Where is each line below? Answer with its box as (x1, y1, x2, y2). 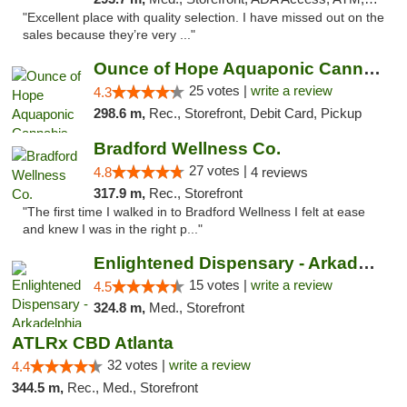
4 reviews (250, 164, 308, 180)
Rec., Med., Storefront (67, 380, 198, 395)
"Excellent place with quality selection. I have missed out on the (23, 11, 384, 25)
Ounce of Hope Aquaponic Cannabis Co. (362, 59, 381, 78)
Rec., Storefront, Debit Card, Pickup (148, 105, 362, 121)
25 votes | (188, 83, 251, 98)
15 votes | (188, 277, 251, 293)
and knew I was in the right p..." (23, 223, 203, 236)
